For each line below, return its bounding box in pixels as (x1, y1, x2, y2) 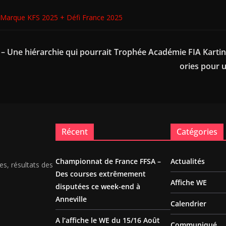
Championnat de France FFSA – (55, 156, 161, 166)
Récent (62, 126, 88, 138)
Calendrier (171, 199, 206, 209)
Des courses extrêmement (55, 169, 146, 179)
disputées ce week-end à (55, 182, 140, 192)
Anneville (55, 194, 87, 204)
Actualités (171, 156, 205, 166)
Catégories (177, 126, 217, 138)
